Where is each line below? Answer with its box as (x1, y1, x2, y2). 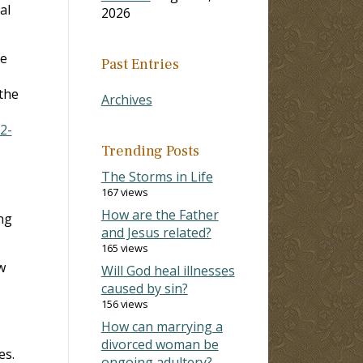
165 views (100, 240, 148, 255)
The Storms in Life (100, 167, 213, 186)
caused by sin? (100, 279, 188, 297)
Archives (100, 90, 152, 109)
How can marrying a (100, 317, 223, 335)
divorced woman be (100, 335, 219, 353)
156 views (100, 296, 148, 311)
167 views (100, 184, 148, 199)
